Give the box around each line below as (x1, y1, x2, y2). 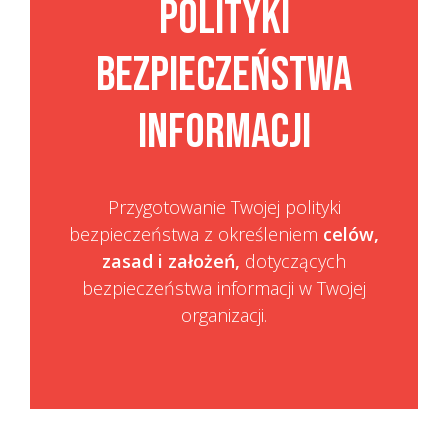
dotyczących (240, 248, 346, 273)
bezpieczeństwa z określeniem (69, 221, 323, 246)
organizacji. (181, 302, 267, 327)
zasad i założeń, (102, 248, 240, 273)
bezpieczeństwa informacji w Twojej (82, 275, 366, 300)
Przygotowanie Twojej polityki (107, 194, 341, 219)
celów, (323, 221, 379, 246)
